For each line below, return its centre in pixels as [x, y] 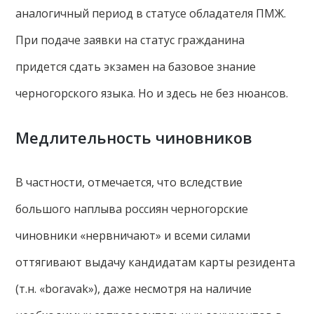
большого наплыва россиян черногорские [132, 209]
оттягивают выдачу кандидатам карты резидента [156, 262]
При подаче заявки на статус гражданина [130, 40]
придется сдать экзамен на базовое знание [136, 67]
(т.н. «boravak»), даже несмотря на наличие [134, 289]
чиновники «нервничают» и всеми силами [133, 235]
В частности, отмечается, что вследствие [129, 182]
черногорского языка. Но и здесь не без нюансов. [152, 93]
